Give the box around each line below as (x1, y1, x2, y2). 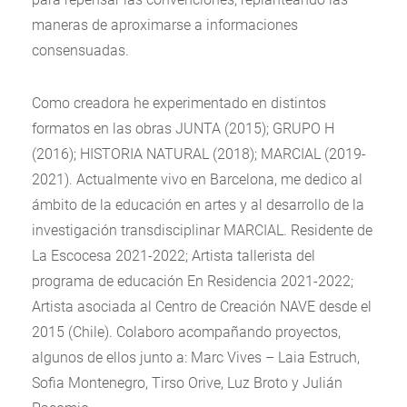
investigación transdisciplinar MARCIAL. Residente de (32, 222, 372, 239)
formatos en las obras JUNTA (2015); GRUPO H (32, 120, 334, 137)
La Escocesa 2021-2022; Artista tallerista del (32, 247, 315, 264)
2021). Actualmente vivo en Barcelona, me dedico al (32, 171, 362, 188)
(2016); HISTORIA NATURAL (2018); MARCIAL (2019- (32, 145, 366, 163)
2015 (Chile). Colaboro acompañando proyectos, (32, 323, 341, 341)
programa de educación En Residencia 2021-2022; (32, 273, 353, 290)
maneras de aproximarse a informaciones (32, 16, 298, 34)
